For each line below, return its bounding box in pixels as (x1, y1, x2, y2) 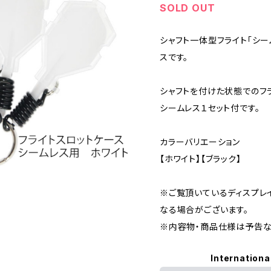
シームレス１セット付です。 (160, 103, 260, 113)
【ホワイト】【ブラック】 (160, 154, 241, 164)
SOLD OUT (160, 2, 215, 14)
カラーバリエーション (160, 137, 240, 147)
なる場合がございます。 (160, 204, 249, 215)
